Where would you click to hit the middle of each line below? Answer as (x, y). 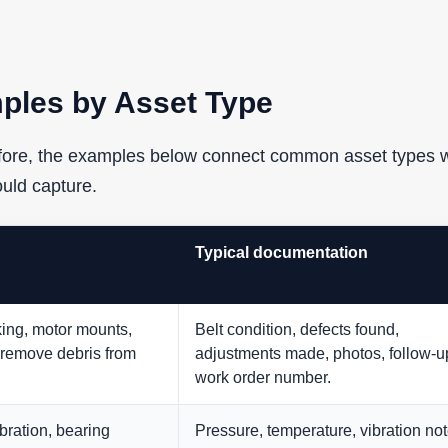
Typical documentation (281, 253)
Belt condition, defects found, (297, 330)
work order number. (263, 378)
